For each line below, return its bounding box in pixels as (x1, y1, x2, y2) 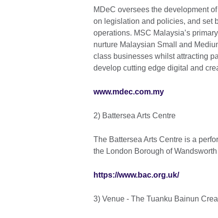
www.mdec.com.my (93, 88, 164, 96)
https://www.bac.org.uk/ (93, 171, 179, 180)
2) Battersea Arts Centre (93, 111, 176, 120)
